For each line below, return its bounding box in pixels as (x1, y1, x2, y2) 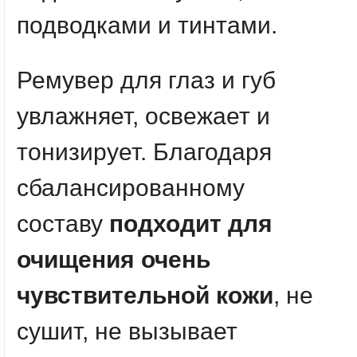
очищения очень (17, 246, 210, 273)
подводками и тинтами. (17, 12, 277, 38)
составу (17, 210, 109, 237)
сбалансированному (17, 175, 245, 201)
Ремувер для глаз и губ (17, 67, 276, 93)
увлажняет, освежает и (17, 103, 270, 129)
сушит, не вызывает (17, 318, 237, 344)
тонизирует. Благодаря (17, 139, 272, 165)
